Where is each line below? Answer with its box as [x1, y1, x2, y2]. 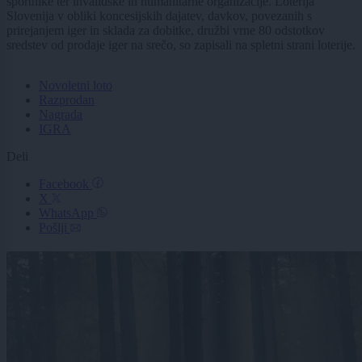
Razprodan [39, 92, 95, 107]
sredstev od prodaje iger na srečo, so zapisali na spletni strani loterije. [6, 37, 356, 52]
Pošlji [39, 220, 70, 234]
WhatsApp [39, 205, 97, 220]
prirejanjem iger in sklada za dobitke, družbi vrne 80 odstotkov [6, 23, 325, 37]
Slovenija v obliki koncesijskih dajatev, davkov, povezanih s [6, 8, 312, 23]
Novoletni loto [39, 78, 112, 92]
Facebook [39, 176, 92, 191]
